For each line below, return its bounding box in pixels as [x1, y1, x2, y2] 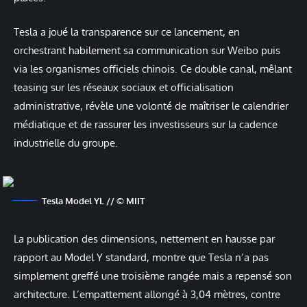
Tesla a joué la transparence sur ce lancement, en [14, 25, 240, 39]
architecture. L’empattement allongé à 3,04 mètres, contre [14, 288, 280, 302]
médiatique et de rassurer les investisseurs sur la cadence [14, 118, 278, 132]
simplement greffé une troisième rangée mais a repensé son [14, 269, 292, 283]
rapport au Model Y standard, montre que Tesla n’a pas [14, 251, 269, 265]
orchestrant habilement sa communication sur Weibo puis [14, 44, 280, 58]
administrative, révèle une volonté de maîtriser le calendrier [14, 99, 288, 113]
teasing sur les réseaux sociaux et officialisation [14, 81, 234, 95]
